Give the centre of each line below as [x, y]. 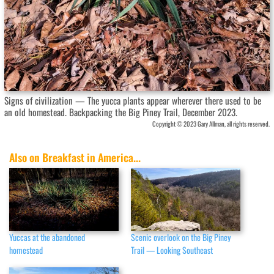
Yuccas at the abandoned [47, 237]
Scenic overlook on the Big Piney [181, 237]
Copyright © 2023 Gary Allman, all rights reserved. [211, 124]
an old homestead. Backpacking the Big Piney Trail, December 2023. [121, 112]
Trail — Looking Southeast [172, 250]
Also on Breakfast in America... [75, 157]
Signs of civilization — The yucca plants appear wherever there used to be [133, 101]
